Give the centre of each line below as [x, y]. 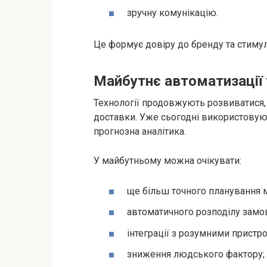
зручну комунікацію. [173, 13]
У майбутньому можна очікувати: [167, 160]
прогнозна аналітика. [140, 131]
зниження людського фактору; [196, 254]
